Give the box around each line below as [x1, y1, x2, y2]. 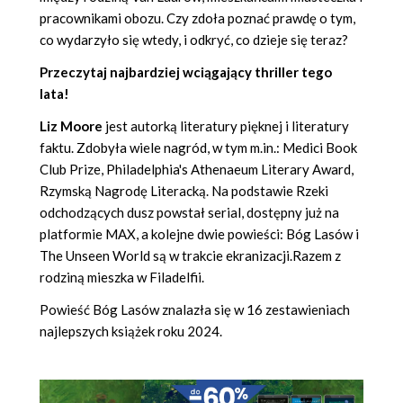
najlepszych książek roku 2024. [40, 322, 222, 339]
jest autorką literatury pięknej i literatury [105, 117, 349, 134]
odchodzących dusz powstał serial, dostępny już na [40, 203, 339, 220]
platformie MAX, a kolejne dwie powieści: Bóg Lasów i [40, 225, 359, 242]
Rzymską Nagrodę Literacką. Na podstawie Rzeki [40, 182, 328, 199]
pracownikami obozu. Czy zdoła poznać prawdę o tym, [40, 9, 355, 26]
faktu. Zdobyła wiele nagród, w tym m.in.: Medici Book [40, 139, 357, 156]
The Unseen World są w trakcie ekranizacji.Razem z [40, 246, 341, 264]
